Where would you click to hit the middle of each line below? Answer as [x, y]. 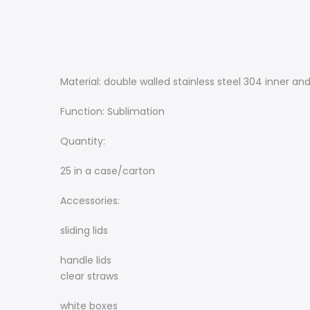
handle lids [86, 260]
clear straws [89, 276]
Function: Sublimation [112, 111]
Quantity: [84, 141]
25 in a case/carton [108, 171]
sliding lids [84, 230]
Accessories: [90, 201]
